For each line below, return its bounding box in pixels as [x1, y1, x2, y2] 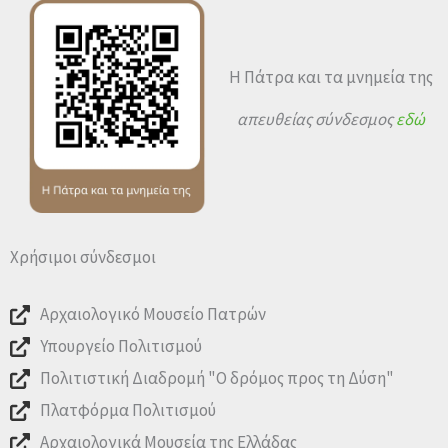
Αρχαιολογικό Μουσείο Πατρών [40, 303, 266, 325]
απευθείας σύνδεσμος [237, 107, 396, 130]
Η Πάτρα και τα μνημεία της [229, 65, 433, 88]
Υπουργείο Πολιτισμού [40, 335, 202, 357]
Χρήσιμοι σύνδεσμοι [10, 246, 156, 268]
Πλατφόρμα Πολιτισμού [40, 399, 216, 421]
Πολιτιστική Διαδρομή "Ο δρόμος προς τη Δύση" [40, 367, 394, 389]
